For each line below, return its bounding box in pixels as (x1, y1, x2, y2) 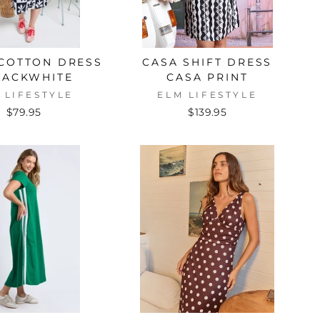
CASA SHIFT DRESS (142, 55, 273, 69)
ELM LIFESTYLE (157, 89, 258, 100)
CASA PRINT (166, 70, 249, 84)
